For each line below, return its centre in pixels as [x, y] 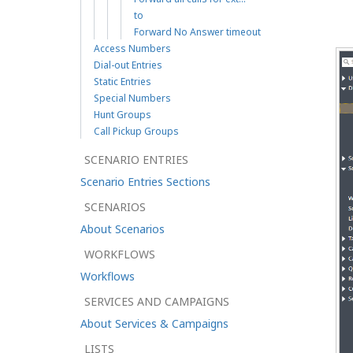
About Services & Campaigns [154, 323]
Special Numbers [132, 98]
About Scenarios [123, 229]
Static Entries [123, 82]
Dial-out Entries [128, 65]
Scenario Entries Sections [145, 182]
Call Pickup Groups [136, 131]
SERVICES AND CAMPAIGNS [157, 301]
